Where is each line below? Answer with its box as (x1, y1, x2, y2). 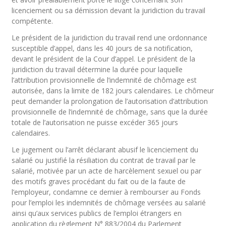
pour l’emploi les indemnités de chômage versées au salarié (12, 198, 206, 207)
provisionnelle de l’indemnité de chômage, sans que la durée (12, 107, 208, 117)
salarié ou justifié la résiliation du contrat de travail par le (12, 155, 196, 165)
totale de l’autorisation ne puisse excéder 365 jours (12, 118, 179, 127)
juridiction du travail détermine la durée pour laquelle (12, 65, 183, 74)
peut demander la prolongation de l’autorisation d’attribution (12, 96, 208, 106)
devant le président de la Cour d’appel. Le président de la (12, 54, 196, 64)
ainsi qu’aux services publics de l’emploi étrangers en (12, 208, 182, 218)
